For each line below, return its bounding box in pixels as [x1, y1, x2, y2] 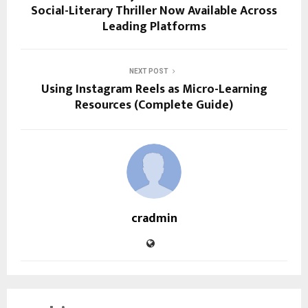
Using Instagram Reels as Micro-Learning [41, 78, 267, 100]
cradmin [131, 208, 177, 229]
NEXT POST [129, 67, 168, 75]
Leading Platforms [102, 16, 206, 37]
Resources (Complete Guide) [75, 94, 233, 115]
